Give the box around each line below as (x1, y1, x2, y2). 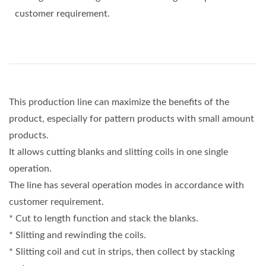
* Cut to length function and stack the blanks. (9, 214, 198, 224)
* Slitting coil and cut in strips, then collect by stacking (9, 247, 235, 257)
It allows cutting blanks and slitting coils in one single (9, 147, 228, 157)
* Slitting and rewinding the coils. (9, 230, 146, 240)
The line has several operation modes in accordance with (9, 180, 244, 191)
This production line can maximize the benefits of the (9, 97, 229, 107)
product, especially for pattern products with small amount (9, 114, 254, 124)
